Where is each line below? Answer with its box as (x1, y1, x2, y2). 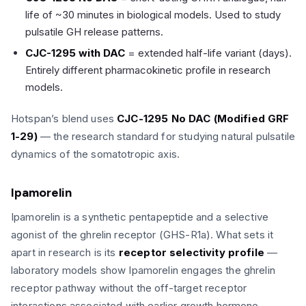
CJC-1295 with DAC (25, 46, 125, 59)
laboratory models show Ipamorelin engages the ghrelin (11, 263, 275, 277)
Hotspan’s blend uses (11, 111, 117, 125)
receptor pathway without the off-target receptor (11, 281, 247, 294)
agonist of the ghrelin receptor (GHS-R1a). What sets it (11, 227, 274, 241)
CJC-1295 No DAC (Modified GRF (117, 111, 290, 125)
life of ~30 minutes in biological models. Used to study (25, 8, 281, 21)
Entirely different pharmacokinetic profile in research (25, 63, 270, 76)
